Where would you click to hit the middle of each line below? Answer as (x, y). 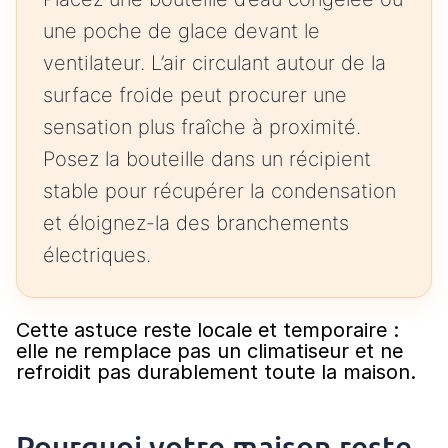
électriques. (97, 255)
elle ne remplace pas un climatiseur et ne (209, 351)
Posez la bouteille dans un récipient (207, 159)
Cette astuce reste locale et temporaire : (207, 330)
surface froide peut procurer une (195, 95)
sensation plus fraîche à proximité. (202, 127)
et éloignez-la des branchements (196, 223)
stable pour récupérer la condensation (219, 191)
